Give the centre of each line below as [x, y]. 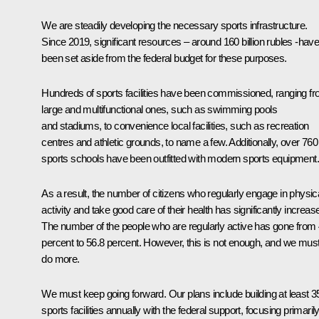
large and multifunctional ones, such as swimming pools [159, 109]
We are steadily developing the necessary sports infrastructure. [174, 25]
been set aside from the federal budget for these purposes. [164, 58]
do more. [61, 258]
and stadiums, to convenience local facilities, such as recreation [175, 125]
